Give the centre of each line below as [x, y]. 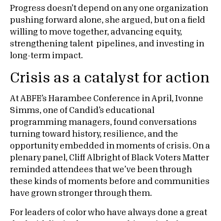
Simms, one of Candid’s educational [82, 110]
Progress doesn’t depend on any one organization [109, 8]
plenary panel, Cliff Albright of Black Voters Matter [110, 158]
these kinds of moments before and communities [110, 182]
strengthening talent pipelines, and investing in [107, 44]
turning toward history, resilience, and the [94, 134]
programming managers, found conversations [103, 122]
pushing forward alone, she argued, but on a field [108, 20]
